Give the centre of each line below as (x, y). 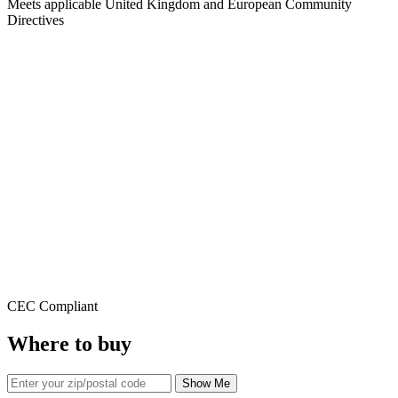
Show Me (206, 384)
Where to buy (69, 344)
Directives (36, 20)
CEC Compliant (52, 306)
